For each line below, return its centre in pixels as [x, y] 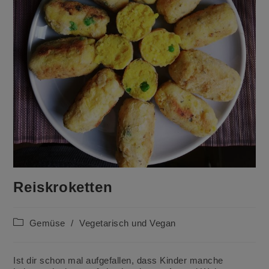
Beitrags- [31, 222]
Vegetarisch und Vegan [128, 223]
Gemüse [47, 223]
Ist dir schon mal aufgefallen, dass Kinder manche [118, 260]
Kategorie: [34, 234]
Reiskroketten [63, 187]
